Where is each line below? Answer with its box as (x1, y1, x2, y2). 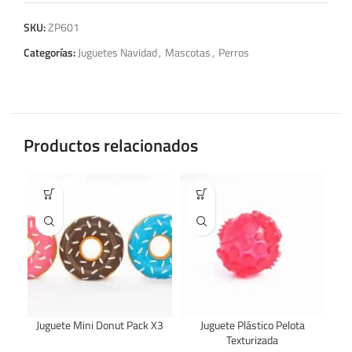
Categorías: (24, 43, 75, 60)
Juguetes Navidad (78, 43, 157, 60)
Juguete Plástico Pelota (200, 316, 305, 333)
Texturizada (226, 331, 278, 348)
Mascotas (165, 43, 211, 60)
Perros (218, 43, 249, 60)
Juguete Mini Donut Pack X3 (36, 316, 163, 333)
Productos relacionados (24, 131, 198, 159)
